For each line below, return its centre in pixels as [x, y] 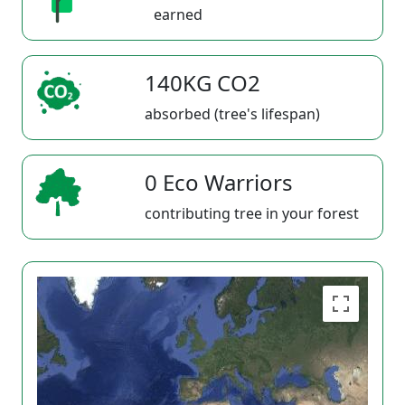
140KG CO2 [202, 83]
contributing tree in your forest [252, 213]
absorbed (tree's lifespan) [232, 114]
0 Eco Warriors [219, 182]
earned [178, 14]
